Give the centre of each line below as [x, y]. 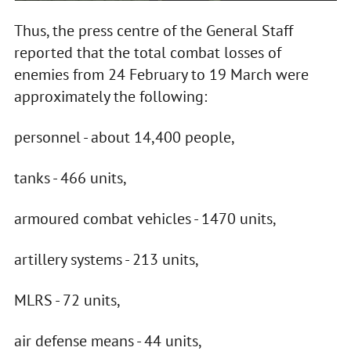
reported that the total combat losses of [147, 53]
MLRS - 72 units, [67, 300]
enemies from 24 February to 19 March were [161, 75]
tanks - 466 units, [70, 178]
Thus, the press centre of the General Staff [153, 31]
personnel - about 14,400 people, [124, 138]
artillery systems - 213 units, [106, 260]
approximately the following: [110, 97]
